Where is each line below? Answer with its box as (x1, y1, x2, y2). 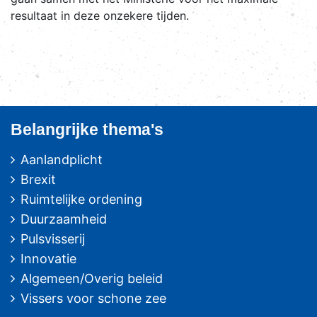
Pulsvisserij (21, 231, 85, 246)
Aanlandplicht (21, 151, 103, 167)
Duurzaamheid (21, 211, 107, 226)
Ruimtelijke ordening (21, 191, 142, 207)
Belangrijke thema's (11, 120, 163, 139)
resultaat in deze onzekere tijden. (11, 8, 189, 23)
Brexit (21, 171, 56, 187)
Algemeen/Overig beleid (21, 270, 163, 286)
